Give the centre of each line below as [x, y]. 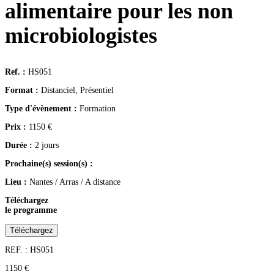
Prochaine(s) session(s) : [49, 164]
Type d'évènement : [41, 109]
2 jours [46, 145]
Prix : [17, 127]
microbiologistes [81, 35]
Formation [96, 109]
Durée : [19, 145]
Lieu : [17, 182]
